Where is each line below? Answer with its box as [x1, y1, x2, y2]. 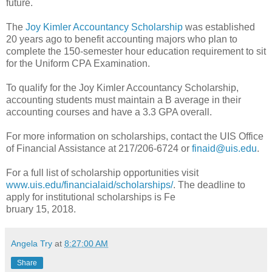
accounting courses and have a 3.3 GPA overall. [6, 106, 212, 117]
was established [183, 21, 255, 32]
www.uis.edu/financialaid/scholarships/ [6, 179, 173, 190]
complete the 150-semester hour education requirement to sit [6, 46, 266, 56]
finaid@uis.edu [192, 143, 257, 154]
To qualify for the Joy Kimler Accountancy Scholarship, [6, 82, 239, 93]
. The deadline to [173, 179, 245, 190]
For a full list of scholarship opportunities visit [6, 167, 199, 178]
